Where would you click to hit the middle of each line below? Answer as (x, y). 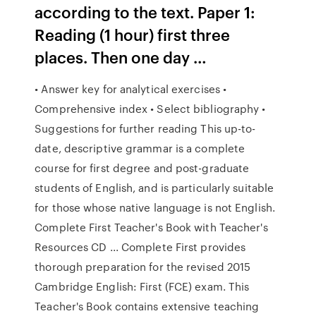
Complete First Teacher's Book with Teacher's (151, 227)
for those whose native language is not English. (155, 207)
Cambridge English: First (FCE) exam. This (142, 286)
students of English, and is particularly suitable (154, 188)
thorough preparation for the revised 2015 (143, 267)
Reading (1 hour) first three (133, 34)
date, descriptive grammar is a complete (140, 148)
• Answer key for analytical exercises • (131, 89)
